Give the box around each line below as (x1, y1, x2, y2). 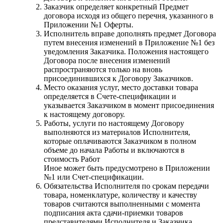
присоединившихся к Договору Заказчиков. (44, 74, 193, 83)
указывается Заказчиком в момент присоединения (44, 101, 214, 110)
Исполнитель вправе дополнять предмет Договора (44, 29, 216, 38)
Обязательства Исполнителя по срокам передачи (44, 181, 209, 190)
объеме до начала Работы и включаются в (44, 145, 185, 154)
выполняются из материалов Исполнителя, (44, 127, 190, 136)
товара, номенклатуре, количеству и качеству (44, 190, 197, 199)
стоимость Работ (44, 154, 100, 163)
